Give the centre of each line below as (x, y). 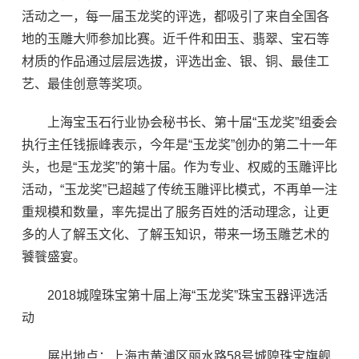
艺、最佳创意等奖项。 (85, 84)
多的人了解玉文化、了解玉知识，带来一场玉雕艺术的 (175, 234)
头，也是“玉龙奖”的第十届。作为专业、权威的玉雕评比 (179, 167)
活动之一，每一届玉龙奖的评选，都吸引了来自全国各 (175, 16)
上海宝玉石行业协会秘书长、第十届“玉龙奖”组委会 (179, 122)
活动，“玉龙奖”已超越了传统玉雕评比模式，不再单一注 (179, 190)
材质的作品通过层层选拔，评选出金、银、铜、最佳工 (175, 61)
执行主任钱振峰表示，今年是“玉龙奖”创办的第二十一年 (179, 145)
